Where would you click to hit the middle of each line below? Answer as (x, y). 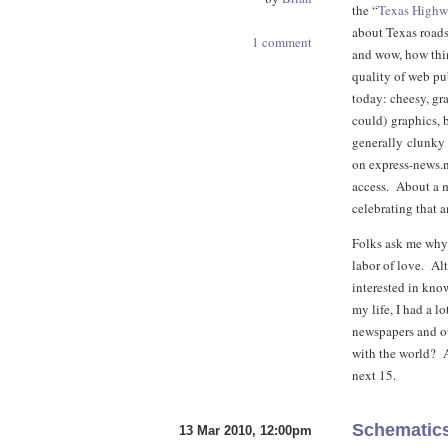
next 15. (374, 375)
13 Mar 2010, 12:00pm (245, 430)
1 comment (282, 42)
